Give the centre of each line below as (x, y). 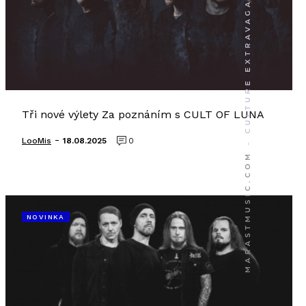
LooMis (37, 141)
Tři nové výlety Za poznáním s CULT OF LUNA (143, 114)
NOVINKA (46, 217)
